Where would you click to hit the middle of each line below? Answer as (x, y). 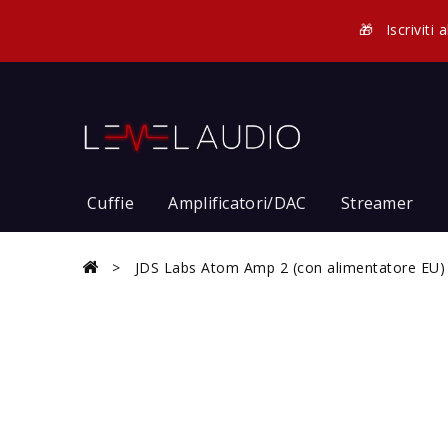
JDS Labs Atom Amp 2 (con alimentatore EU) (290, 267)
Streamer (377, 202)
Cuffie (110, 202)
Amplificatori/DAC (237, 202)
